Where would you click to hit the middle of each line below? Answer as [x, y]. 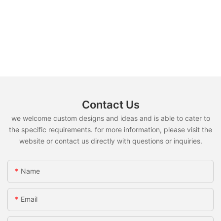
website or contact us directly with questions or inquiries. [110, 141]
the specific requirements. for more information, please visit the [110, 130]
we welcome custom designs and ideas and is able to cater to [110, 118]
